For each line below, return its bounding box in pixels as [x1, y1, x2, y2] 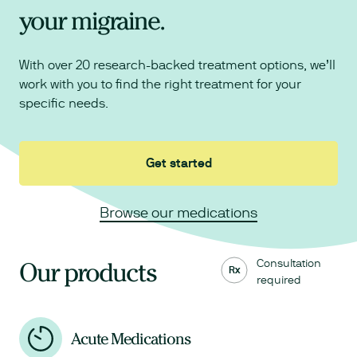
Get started [145, 155, 212, 171]
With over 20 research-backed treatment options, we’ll [19, 57, 335, 73]
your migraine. [19, 6, 164, 37]
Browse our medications [100, 204, 257, 222]
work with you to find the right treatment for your [19, 76, 301, 92]
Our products [19, 257, 156, 288]
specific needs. [19, 96, 108, 112]
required [256, 273, 301, 287]
